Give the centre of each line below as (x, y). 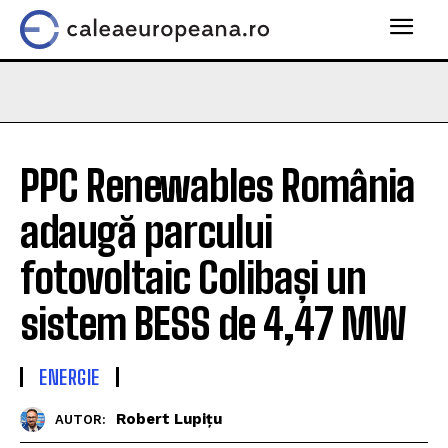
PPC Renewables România (217, 185)
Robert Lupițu (169, 419)
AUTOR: (80, 420)
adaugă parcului (146, 231)
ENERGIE (69, 376)
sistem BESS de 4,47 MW (213, 323)
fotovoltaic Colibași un (193, 277)
